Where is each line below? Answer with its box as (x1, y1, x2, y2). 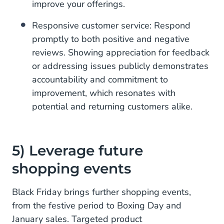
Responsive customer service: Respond (32, 19, 190, 31)
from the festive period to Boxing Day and (12, 199, 181, 211)
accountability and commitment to (32, 73, 168, 85)
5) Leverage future (12, 142, 143, 159)
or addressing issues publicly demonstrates (32, 60, 208, 72)
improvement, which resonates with (32, 87, 175, 99)
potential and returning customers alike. (32, 100, 192, 112)
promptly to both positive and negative (32, 33, 189, 45)
